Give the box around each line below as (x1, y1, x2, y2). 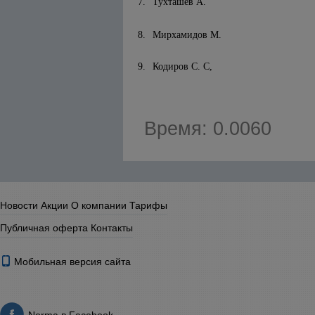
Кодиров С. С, (153, 61, 212, 72)
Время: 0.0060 (144, 118, 271, 139)
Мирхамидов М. (153, 30, 221, 40)
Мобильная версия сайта (11, 256, 131, 267)
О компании (71, 200, 127, 211)
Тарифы (129, 200, 167, 211)
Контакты (91, 222, 133, 233)
